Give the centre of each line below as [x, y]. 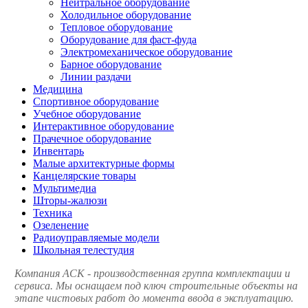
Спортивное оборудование [96, 101]
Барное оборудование [111, 64]
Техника [53, 212]
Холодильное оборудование [126, 14]
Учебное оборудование [87, 113]
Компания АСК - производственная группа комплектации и [152, 273]
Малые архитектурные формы [104, 163]
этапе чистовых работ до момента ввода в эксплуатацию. [154, 298]
